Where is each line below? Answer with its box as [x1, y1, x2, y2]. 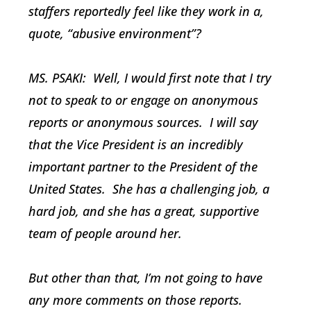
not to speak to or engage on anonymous [28, 92, 258, 109]
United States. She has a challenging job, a [28, 180, 269, 198]
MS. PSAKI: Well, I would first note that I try [28, 69, 271, 87]
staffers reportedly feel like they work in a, [28, 3, 264, 20]
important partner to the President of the [28, 158, 258, 176]
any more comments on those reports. [28, 292, 242, 309]
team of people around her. [28, 225, 182, 242]
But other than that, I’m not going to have [28, 269, 262, 287]
